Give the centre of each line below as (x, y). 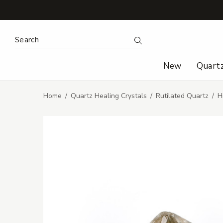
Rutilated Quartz (182, 96)
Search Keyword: (44, 38)
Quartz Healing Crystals (109, 96)
